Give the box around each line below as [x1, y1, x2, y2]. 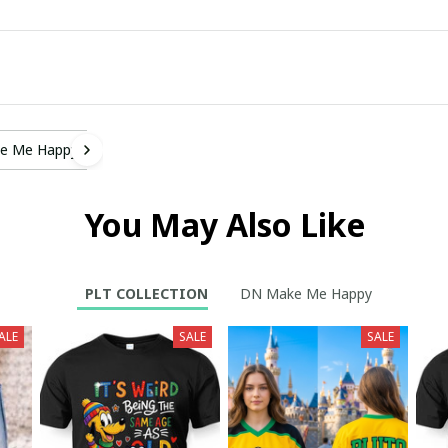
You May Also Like [83, 202, 365, 246]
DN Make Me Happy [239, 284, 372, 304]
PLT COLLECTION [84, 284, 208, 304]
